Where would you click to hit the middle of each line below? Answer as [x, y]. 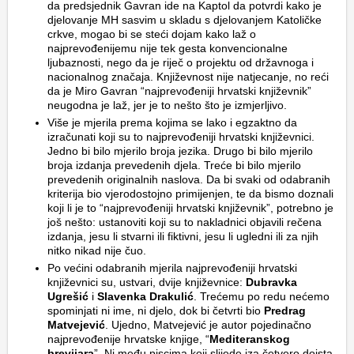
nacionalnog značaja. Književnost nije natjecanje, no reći [188, 77]
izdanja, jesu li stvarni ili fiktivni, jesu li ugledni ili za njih [183, 237]
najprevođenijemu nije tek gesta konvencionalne [168, 49]
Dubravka [271, 282]
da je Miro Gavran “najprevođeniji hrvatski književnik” [179, 91]
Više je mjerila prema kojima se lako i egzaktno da [172, 123]
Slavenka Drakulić [145, 297]
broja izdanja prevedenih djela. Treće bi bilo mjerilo [174, 166]
